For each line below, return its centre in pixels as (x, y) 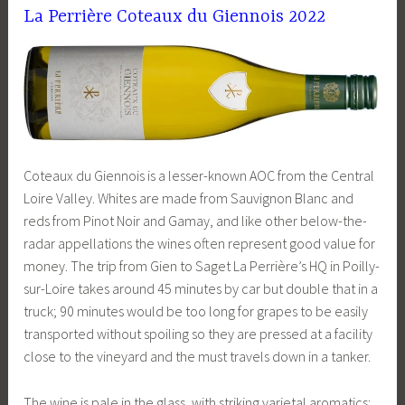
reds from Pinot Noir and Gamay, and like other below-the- (196, 221)
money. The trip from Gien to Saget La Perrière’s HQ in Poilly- (202, 266)
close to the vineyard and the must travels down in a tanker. (198, 357)
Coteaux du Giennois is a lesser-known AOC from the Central (199, 176)
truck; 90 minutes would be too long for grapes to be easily (196, 311)
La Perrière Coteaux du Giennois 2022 (175, 17)
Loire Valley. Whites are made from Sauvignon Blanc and (189, 198)
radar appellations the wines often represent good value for (200, 244)
